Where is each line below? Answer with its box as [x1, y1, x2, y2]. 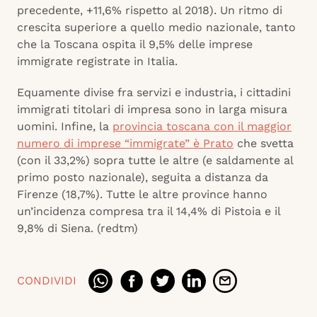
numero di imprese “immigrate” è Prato [17, 137, 234, 151]
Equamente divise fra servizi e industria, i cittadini [17, 86, 291, 100]
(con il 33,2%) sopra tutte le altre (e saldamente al [17, 154, 293, 168]
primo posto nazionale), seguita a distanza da [17, 171, 268, 185]
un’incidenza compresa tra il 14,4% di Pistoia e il [17, 204, 280, 219]
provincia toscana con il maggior [113, 120, 292, 134]
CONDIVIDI [17, 274, 76, 288]
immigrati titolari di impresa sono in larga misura [17, 103, 287, 117]
